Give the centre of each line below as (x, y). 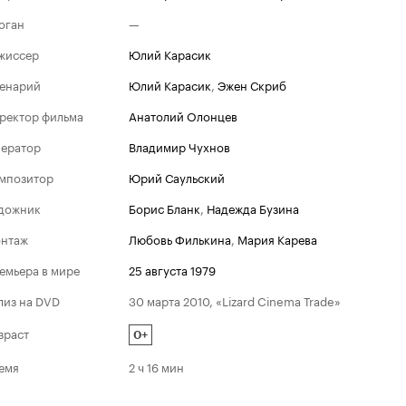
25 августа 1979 (172, 269)
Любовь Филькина (180, 238)
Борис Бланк (164, 208)
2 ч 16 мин (156, 366)
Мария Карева (277, 238)
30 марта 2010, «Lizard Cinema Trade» (235, 300)
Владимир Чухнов (179, 146)
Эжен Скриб (252, 84)
